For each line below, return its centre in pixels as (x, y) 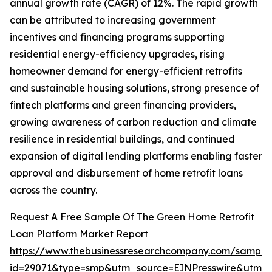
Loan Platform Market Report (79, 234)
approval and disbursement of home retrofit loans (126, 173)
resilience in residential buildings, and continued (122, 139)
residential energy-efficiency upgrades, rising (117, 54)
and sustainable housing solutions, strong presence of (134, 88)
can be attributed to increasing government (113, 20)
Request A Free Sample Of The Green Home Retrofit (132, 217)
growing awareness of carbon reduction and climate (133, 122)
